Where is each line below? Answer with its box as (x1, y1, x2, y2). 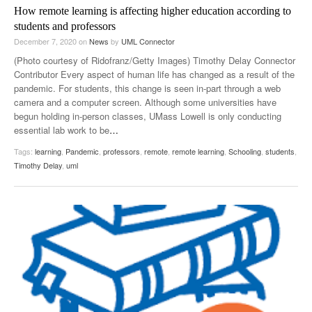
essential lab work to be (14, 123, 109, 137)
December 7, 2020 (14, 36, 79, 47)
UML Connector (121, 36, 175, 47)
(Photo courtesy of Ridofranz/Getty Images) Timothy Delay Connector (14, 54, 295, 68)
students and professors (14, 20, 116, 33)
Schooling (228, 146, 261, 157)
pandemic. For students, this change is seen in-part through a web (14, 81, 281, 95)
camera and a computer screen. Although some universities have (14, 95, 276, 109)
